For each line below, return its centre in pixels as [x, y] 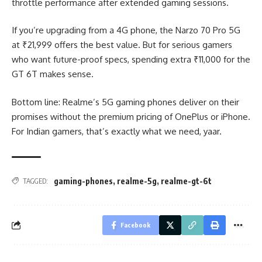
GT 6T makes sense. [53, 74]
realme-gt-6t [186, 181]
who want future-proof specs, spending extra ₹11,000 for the [131, 59]
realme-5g [137, 181]
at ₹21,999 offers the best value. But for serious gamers [122, 45]
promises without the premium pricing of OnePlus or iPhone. [131, 116]
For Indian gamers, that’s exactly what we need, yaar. [117, 131]
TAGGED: [35, 181]
